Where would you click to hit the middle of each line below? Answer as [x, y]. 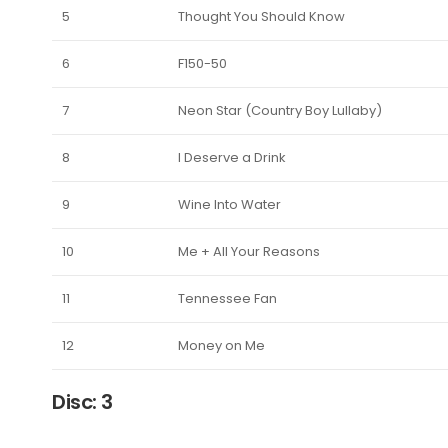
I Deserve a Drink [232, 158]
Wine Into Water [229, 205]
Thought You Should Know [261, 17]
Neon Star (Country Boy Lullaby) [280, 111]
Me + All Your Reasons [249, 252]
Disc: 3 [82, 402]
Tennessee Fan [227, 299]
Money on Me [221, 346]
